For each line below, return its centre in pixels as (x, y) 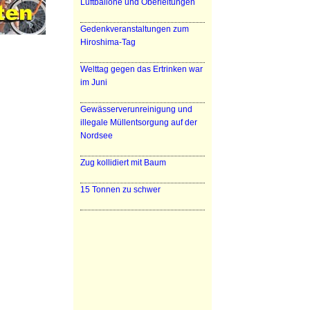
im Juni (94, 82)
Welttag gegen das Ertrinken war (142, 69)
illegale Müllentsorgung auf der (139, 122)
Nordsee (97, 136)
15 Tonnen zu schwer (120, 190)
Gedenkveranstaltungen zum (135, 29)
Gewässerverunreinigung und (136, 109)
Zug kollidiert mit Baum (123, 163)
